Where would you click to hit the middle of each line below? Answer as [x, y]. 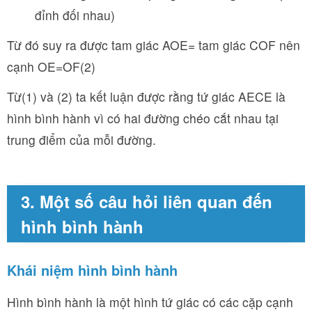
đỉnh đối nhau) [75, 15]
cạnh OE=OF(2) [51, 66]
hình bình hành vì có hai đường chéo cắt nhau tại [143, 118]
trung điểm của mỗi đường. [81, 139]
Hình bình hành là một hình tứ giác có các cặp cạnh [150, 302]
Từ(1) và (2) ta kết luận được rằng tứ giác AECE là [146, 96]
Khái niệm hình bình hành [92, 270]
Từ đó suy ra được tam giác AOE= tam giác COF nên [154, 45]
